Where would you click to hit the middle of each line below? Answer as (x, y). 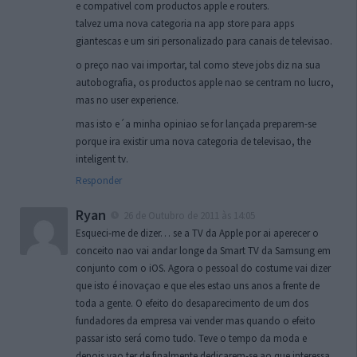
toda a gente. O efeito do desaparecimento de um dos (192, 303)
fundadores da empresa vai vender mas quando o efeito (196, 320)
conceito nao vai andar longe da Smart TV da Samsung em (203, 250)
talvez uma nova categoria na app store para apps (185, 23)
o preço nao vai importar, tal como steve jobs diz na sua (198, 65)
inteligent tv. (102, 159)
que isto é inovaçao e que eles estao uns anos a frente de (198, 285)
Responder (99, 180)
